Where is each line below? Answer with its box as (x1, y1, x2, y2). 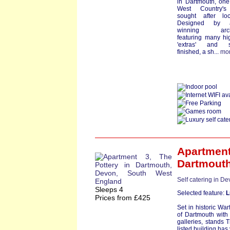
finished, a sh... (177, 48, 220, 55)
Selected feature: (177, 189, 226, 197)
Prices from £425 (95, 194, 150, 202)
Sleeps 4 (95, 185, 123, 194)
